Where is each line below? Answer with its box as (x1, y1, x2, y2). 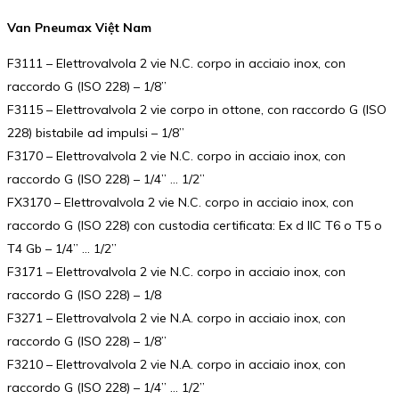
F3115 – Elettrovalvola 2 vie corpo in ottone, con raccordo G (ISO (7, 101, 387, 118)
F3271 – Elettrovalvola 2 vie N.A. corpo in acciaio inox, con (7, 309, 346, 326)
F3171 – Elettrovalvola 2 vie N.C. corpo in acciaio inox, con (7, 263, 346, 280)
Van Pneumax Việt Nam (7, 20, 151, 37)
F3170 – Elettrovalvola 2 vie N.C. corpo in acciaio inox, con (7, 147, 346, 164)
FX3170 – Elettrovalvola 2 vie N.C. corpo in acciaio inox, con (7, 193, 354, 210)
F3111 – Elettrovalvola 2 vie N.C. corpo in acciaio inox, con (7, 54, 346, 71)
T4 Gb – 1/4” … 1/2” (7, 240, 117, 256)
